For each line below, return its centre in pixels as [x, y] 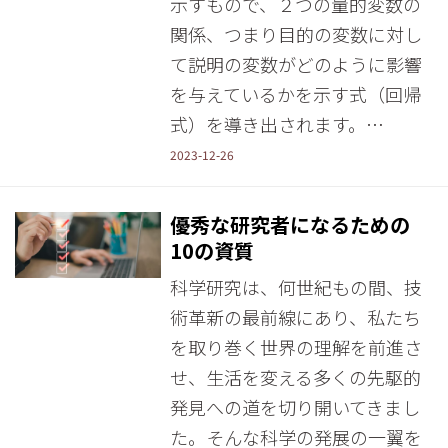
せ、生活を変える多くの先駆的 [295, 377]
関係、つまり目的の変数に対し [295, 34]
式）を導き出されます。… [276, 124]
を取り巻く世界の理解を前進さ [295, 347]
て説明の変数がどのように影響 [295, 64]
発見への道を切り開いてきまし [294, 407]
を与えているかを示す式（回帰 [295, 94]
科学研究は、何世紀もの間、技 [295, 287]
